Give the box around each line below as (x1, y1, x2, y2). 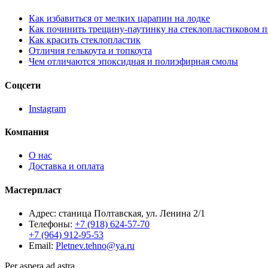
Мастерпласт (5, 184, 62, 195)
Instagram (29, 103, 66, 114)
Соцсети (5, 80, 41, 90)
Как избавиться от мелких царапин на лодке (29, 13, 210, 24)
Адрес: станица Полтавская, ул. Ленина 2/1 (29, 208, 205, 218)
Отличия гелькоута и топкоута (29, 45, 152, 56)
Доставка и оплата (29, 161, 104, 172)
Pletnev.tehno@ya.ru (56, 240, 135, 251)
